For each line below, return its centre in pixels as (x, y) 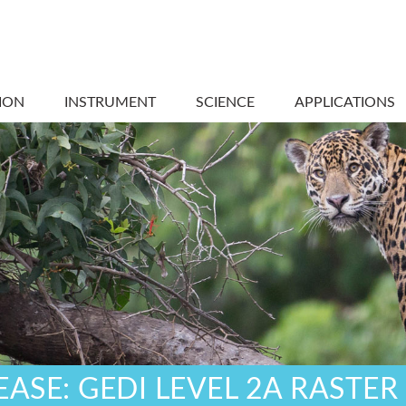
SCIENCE (225, 102)
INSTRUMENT (110, 102)
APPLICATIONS (345, 102)
